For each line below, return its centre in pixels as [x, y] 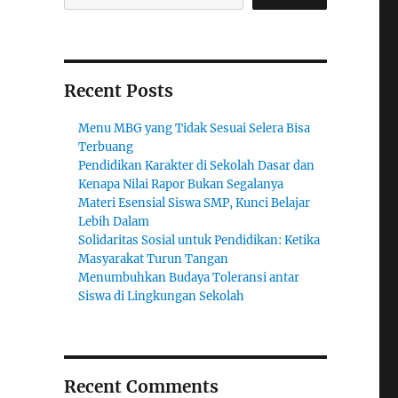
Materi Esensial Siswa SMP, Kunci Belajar [195, 203]
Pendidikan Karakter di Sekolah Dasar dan [197, 166]
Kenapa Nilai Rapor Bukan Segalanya [181, 184]
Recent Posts [118, 91]
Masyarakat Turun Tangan [154, 259]
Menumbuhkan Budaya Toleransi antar [189, 278]
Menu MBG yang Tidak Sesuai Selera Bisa [195, 128]
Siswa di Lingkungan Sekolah [162, 296]
